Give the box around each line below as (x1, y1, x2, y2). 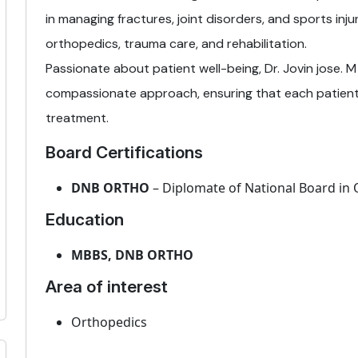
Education (46, 209, 124, 229)
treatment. (46, 109, 109, 126)
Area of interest (46, 276, 168, 296)
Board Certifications (46, 142, 203, 162)
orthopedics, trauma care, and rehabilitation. (46, 35, 307, 52)
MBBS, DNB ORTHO (71, 246, 193, 264)
